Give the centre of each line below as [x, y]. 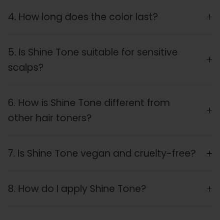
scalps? [26, 68]
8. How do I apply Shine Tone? [77, 189]
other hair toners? [50, 118]
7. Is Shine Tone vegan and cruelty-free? [102, 154]
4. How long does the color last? [83, 17]
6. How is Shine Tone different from [89, 103]
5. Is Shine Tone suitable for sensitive [93, 53]
